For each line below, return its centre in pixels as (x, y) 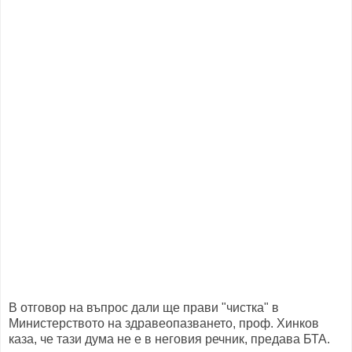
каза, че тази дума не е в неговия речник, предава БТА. (169, 339)
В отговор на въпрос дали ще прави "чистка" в (144, 308)
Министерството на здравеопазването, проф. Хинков (164, 324)
